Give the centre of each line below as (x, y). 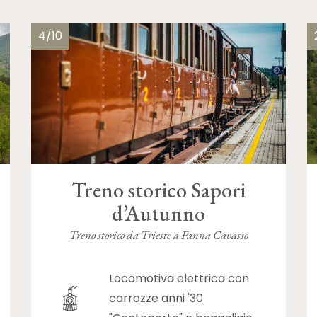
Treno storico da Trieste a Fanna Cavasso (158, 235)
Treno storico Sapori (158, 190)
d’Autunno (158, 214)
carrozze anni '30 (156, 298)
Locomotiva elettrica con (179, 278)
